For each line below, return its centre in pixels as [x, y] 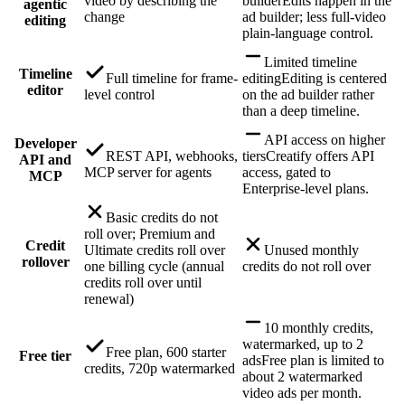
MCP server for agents [148, 172]
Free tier [45, 355]
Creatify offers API [320, 155]
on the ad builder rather [308, 94]
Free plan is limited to [323, 360]
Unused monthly [311, 250]
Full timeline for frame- [172, 78]
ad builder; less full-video [314, 16]
